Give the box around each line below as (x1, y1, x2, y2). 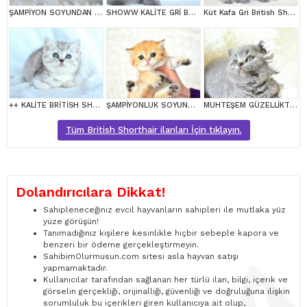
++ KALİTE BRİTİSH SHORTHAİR (93, 101, 101, 110)
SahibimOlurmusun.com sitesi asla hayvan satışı (43, 251, 238, 262)
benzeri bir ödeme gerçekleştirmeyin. (43, 240, 199, 250)
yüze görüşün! (43, 217, 99, 227)
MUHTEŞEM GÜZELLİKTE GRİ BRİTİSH (290, 101, 298, 110)
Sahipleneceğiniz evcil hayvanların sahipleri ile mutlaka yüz (43, 205, 286, 215)
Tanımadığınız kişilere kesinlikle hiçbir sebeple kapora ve (43, 228, 279, 238)
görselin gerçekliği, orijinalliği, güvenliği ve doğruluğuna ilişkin (43, 286, 290, 297)
